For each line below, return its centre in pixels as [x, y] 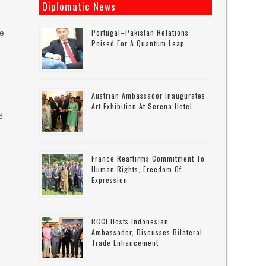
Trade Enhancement [125, 243]
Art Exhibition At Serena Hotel [142, 106]
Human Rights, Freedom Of [137, 169]
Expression [110, 180]
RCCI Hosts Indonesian [130, 221]
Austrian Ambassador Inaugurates [149, 95]
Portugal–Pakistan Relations [140, 32]
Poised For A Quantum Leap [138, 43]
